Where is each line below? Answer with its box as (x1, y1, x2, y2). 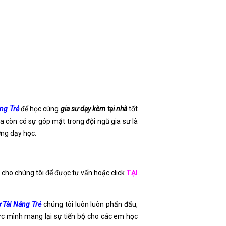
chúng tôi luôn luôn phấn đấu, (43, 200, 138, 208)
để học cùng (19, 105, 61, 113)
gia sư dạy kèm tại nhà (60, 105, 127, 113)
